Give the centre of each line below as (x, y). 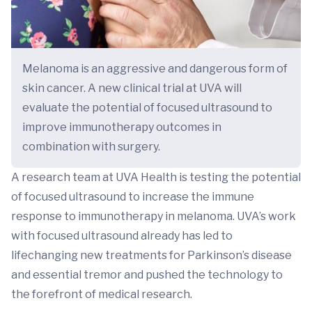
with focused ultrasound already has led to (122, 235)
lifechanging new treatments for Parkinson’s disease (151, 255)
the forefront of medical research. (104, 294)
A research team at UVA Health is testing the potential (156, 177)
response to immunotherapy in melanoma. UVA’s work (154, 216)
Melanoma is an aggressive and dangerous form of (155, 68)
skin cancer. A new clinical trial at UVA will (132, 88)
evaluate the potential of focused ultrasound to (147, 107)
